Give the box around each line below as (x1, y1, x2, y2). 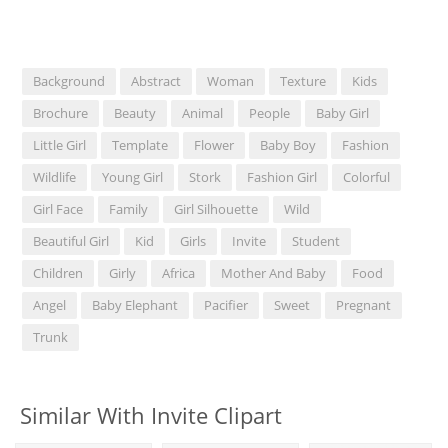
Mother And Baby (221, 263, 327, 282)
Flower (194, 135, 235, 154)
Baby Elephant (92, 295, 179, 314)
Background (33, 71, 106, 90)
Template (112, 135, 169, 154)
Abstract (131, 71, 182, 90)
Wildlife (33, 167, 77, 186)
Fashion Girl (247, 167, 318, 186)
